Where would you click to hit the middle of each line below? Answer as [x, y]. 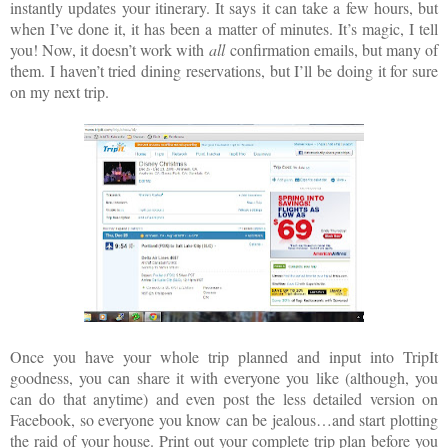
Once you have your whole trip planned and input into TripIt [224, 357]
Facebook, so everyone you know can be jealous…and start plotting [224, 420]
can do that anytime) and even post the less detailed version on [224, 399]
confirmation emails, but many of [331, 50]
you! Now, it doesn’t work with [109, 50]
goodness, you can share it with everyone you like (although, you [224, 378]
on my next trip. [59, 92]
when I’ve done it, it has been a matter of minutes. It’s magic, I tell [224, 29]
